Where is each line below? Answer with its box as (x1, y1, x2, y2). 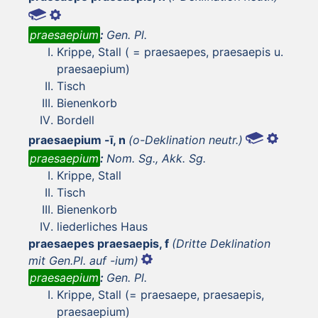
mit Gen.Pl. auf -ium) (28, 253, 138, 268)
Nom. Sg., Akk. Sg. (106, 150, 206, 165)
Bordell (57, 112, 94, 127)
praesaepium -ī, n (28, 132, 126, 147)
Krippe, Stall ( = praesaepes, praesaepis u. (57, 44, 283, 59)
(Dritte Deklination (172, 236, 270, 251)
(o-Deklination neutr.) (128, 132, 243, 147)
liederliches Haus (57, 219, 148, 234)
